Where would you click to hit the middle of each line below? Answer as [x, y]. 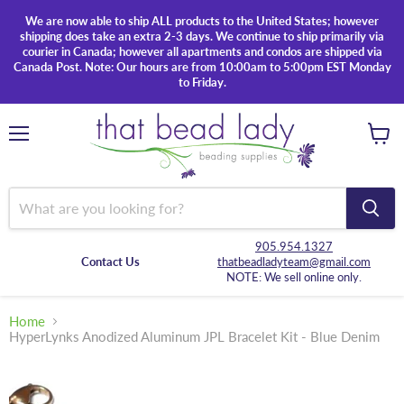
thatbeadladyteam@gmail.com [294, 261]
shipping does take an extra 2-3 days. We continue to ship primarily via [202, 36]
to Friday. [202, 82]
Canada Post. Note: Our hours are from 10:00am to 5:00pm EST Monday [202, 67]
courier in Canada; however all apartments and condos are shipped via [202, 51]
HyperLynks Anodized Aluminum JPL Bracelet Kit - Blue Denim [194, 337]
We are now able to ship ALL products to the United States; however [202, 21]
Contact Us [110, 261]
